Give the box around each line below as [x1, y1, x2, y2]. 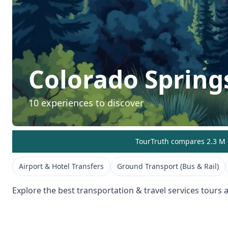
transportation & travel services [77, 184, 199, 196]
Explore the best [12, 184, 77, 196]
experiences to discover [39, 96, 144, 109]
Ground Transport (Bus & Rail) [117, 161, 219, 171]
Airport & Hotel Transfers [19, 161, 104, 171]
